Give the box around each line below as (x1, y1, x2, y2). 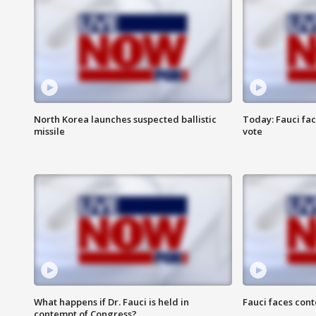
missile (34, 125, 65, 138)
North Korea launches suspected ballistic (34, 113, 217, 126)
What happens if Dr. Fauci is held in (34, 296, 189, 309)
